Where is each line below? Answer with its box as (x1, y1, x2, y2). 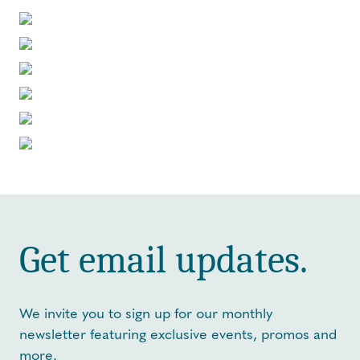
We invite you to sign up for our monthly (19, 305, 272, 323)
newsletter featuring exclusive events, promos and (19, 325, 337, 344)
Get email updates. (19, 238, 308, 283)
